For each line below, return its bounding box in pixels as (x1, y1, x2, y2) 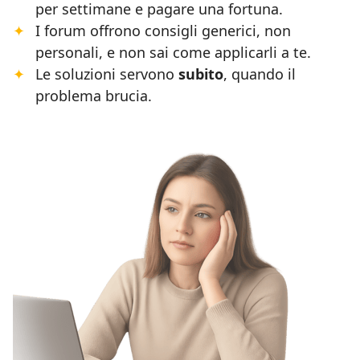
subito (178, 64, 223, 84)
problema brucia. (35, 86, 152, 106)
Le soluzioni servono (35, 64, 178, 84)
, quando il (223, 64, 296, 84)
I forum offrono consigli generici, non (35, 21, 291, 41)
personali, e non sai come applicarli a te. (35, 43, 311, 63)
